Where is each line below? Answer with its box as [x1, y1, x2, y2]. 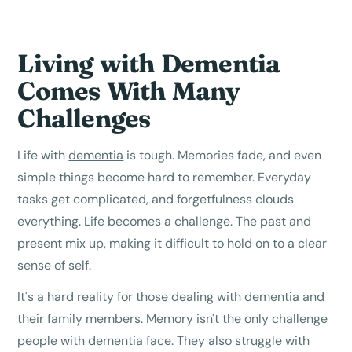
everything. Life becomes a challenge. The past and [17, 213, 312, 230]
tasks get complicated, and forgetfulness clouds [17, 191, 295, 208]
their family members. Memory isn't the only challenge [17, 310, 328, 328]
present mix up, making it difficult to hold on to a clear [17, 235, 328, 252]
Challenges [17, 103, 157, 134]
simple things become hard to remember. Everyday [17, 169, 312, 186]
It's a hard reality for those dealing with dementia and [17, 288, 325, 306]
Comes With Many [17, 75, 240, 107]
